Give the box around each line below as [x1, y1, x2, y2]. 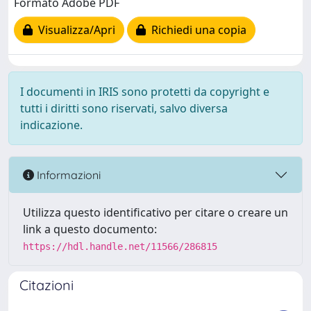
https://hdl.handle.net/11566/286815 [23, 241, 217, 252]
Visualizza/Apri [33, 22, 115, 38]
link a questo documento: [23, 221, 157, 237]
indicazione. [20, 117, 83, 133]
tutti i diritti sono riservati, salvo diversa [20, 101, 228, 116]
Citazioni [19, 276, 74, 294]
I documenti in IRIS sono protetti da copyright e [20, 84, 269, 99]
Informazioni [34, 167, 101, 182]
